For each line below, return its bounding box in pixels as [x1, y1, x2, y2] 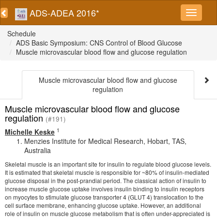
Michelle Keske [5, 127, 55, 137]
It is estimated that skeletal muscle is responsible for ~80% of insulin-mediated [5, 168, 209, 176]
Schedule [7, 29, 36, 38]
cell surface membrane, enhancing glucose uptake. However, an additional [5, 201, 201, 209]
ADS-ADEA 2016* [27, 6, 99, 19]
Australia [24, 145, 51, 155]
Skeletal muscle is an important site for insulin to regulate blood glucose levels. [5, 160, 211, 168]
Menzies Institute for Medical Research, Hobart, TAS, [24, 136, 186, 146]
